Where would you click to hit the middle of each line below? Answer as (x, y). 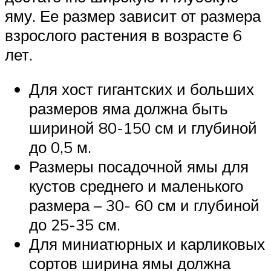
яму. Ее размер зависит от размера (133, 15)
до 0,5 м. (60, 147)
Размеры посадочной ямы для (139, 167)
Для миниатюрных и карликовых (147, 244)
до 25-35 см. (75, 225)
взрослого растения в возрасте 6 (123, 35)
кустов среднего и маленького (136, 186)
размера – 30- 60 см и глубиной (144, 205)
